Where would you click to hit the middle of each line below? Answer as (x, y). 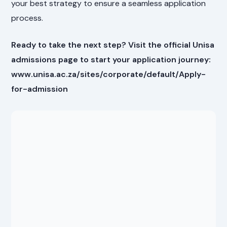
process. (27, 18)
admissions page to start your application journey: (111, 59)
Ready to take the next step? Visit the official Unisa (113, 45)
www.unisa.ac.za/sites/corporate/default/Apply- (109, 74)
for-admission (40, 89)
